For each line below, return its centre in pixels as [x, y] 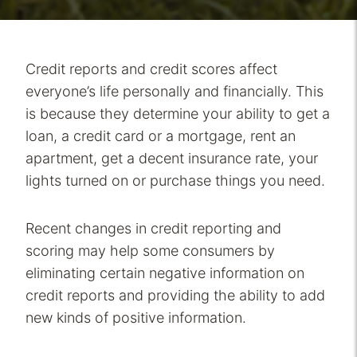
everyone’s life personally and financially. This [175, 92]
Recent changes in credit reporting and [153, 229]
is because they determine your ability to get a [178, 114]
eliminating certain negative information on [165, 273]
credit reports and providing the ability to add [175, 296]
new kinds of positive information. [136, 318]
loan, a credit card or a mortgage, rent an [161, 136]
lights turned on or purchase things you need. [175, 181]
